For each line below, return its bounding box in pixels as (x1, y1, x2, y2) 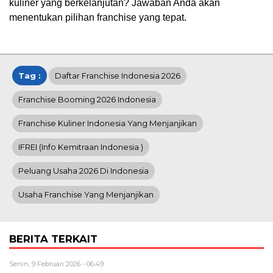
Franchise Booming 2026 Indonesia (18, 94, 156, 104)
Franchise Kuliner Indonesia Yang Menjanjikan (18, 118, 197, 128)
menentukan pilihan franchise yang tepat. (9, 12, 186, 23)
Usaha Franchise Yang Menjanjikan (18, 189, 154, 199)
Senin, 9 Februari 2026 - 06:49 (9, 259, 104, 268)
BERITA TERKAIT (9, 232, 97, 245)
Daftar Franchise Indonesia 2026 (55, 70, 180, 80)
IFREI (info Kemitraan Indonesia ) (18, 141, 143, 152)
